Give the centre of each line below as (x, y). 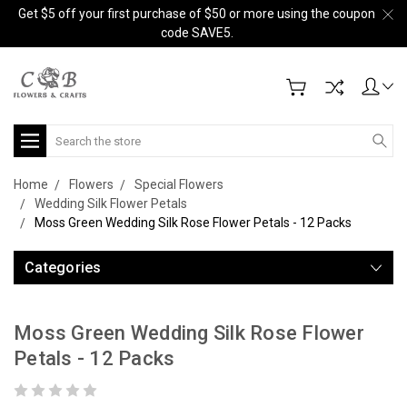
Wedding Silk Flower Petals (111, 203)
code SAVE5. (197, 33)
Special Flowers (179, 184)
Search (67, 134)
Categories (63, 268)
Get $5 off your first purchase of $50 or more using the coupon (197, 14)
